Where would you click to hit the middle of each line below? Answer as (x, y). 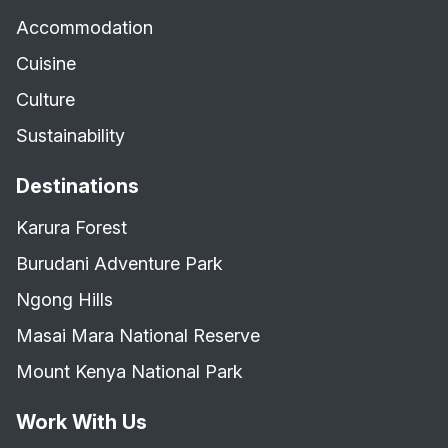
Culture (45, 99)
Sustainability (70, 135)
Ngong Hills (64, 299)
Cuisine (46, 63)
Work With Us (81, 422)
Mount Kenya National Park (129, 371)
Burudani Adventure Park (119, 263)
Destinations (77, 186)
